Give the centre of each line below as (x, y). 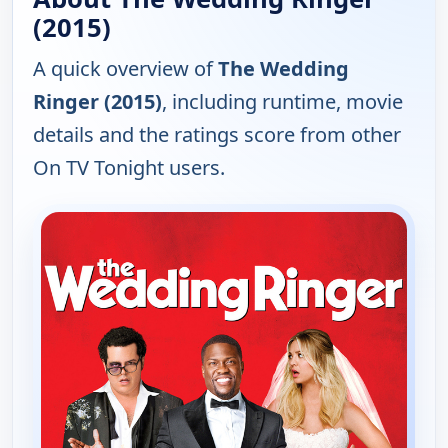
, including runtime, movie (282, 101)
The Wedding (283, 68)
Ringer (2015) (97, 101)
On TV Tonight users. (129, 167)
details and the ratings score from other (217, 134)
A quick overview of (125, 68)
